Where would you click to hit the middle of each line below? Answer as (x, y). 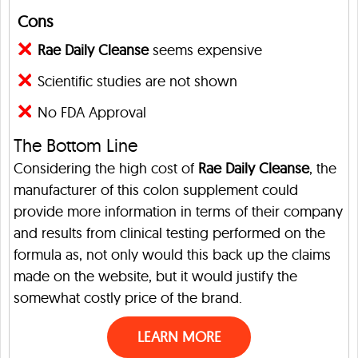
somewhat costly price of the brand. (128, 298)
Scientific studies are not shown (137, 82)
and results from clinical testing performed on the (169, 233)
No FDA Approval (92, 113)
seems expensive (205, 50)
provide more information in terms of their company (178, 212)
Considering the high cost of (106, 169)
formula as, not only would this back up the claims (172, 255)
